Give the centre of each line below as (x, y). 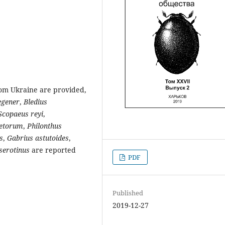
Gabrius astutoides (37, 138)
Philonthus (44, 126)
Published (128, 193)
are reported (54, 150)
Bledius (34, 102)
